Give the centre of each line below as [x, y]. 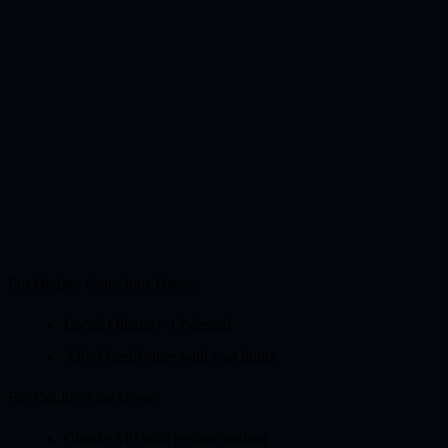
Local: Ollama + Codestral [147, 324]
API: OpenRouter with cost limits [169, 356]
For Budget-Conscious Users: [101, 283]
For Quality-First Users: [83, 397]
